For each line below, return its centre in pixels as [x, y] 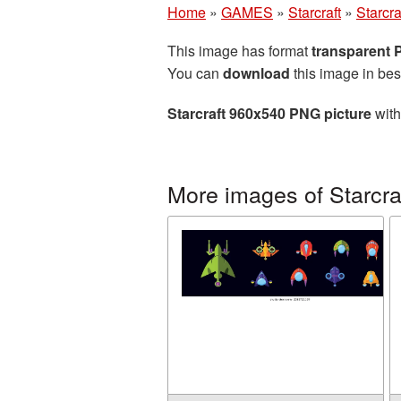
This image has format [239, 51]
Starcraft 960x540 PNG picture [269, 113]
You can [195, 73]
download [256, 73]
